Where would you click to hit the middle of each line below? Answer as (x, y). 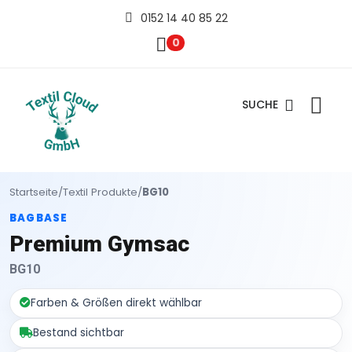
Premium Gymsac (99, 244)
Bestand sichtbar (79, 332)
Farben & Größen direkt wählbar (116, 302)
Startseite (34, 192)
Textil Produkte (100, 192)
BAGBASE (39, 218)
